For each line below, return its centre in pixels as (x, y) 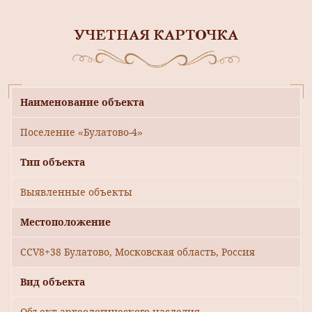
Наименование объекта (82, 102)
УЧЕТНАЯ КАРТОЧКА (156, 36)
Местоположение (65, 222)
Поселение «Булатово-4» (81, 132)
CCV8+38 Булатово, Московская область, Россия (138, 252)
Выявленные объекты (76, 192)
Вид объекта (53, 282)
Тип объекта (53, 162)
